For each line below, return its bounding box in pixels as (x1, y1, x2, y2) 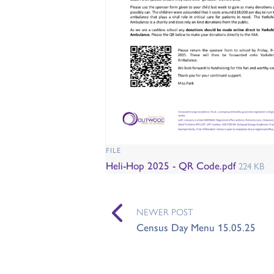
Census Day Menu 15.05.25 (136, 219, 256, 234)
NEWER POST (136, 204, 193, 218)
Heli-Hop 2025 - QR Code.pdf (106, 157, 239, 172)
